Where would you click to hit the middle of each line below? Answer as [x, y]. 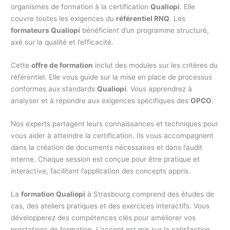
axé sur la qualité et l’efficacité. [62, 42]
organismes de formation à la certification [81, 7]
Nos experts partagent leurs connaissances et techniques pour [115, 123]
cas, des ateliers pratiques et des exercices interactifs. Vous [110, 206]
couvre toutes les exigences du [64, 18]
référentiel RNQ [143, 18]
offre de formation [62, 65]
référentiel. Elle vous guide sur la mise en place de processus [112, 77]
